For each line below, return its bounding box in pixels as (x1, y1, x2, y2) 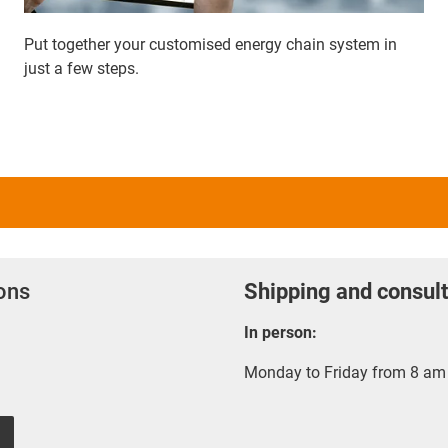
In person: (244, 322, 317, 342)
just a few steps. (24, 58, 139, 78)
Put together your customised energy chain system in (24, 34, 397, 54)
